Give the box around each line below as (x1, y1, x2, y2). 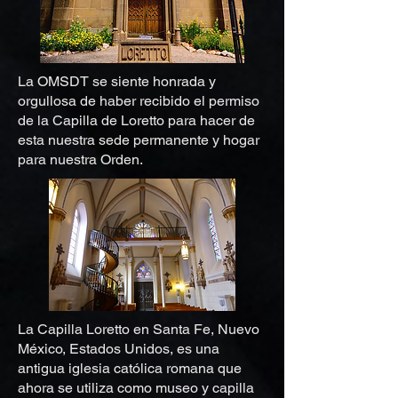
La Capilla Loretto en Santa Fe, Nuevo (18, 321, 259, 338)
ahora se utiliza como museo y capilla (18, 379, 254, 396)
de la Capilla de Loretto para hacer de (18, 112, 255, 129)
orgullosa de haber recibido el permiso (18, 92, 259, 109)
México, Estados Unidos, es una (18, 340, 219, 357)
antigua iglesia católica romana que (18, 360, 242, 377)
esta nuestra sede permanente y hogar (18, 131, 259, 148)
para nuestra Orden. (18, 151, 143, 168)
